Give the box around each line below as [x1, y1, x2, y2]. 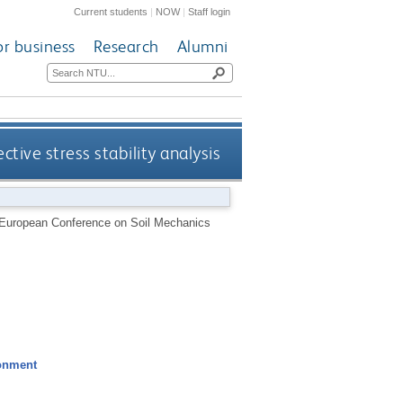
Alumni [176, 36, 228, 58]
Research [93, 36, 159, 58]
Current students [74, 5, 148, 17]
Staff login [188, 5, 231, 17]
